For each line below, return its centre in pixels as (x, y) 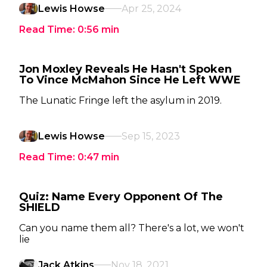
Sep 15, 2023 (151, 136)
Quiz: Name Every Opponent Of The (121, 197)
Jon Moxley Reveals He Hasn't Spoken (125, 69)
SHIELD (40, 207)
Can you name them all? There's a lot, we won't (132, 228)
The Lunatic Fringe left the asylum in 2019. (120, 100)
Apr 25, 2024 (151, 9)
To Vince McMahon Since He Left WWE (130, 80)
